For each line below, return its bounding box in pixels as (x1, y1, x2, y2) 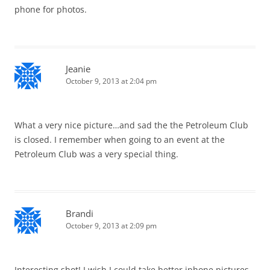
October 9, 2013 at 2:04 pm (66, 75, 157, 86)
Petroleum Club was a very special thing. (14, 148, 178, 160)
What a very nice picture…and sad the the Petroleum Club (14, 119, 248, 131)
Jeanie (66, 62, 90, 75)
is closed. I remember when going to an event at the (14, 133, 225, 145)
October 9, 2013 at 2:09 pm (66, 220, 157, 231)
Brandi (66, 207, 93, 219)
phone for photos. (14, 3, 87, 15)
